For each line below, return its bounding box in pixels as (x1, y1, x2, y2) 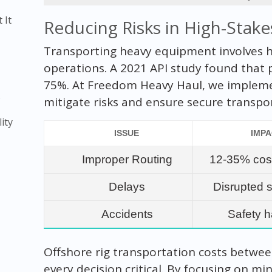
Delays (109, 180, 146, 193)
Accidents (101, 207, 153, 220)
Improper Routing (81, 152, 172, 166)
